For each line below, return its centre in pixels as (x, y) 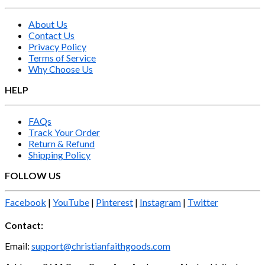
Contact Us (51, 35)
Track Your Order (64, 132)
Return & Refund (62, 143)
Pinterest (114, 202)
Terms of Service (62, 57)
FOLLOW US (33, 175)
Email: (18, 245)
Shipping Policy (59, 154)
